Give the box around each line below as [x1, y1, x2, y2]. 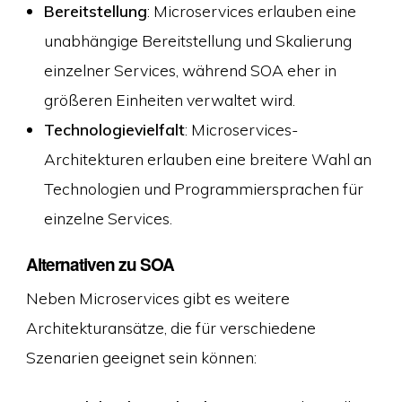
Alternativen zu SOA [25, 251, 174, 276]
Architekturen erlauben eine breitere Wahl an [43, 148, 371, 169]
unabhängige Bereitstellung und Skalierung [43, 30, 352, 50]
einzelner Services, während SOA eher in [43, 59, 336, 80]
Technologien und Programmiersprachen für [43, 178, 363, 198]
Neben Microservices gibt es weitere [25, 287, 290, 308]
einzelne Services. [43, 207, 172, 228]
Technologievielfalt [43, 118, 185, 139]
